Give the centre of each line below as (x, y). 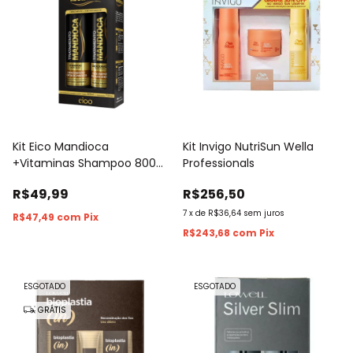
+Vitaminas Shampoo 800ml (91, 163)
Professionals (219, 163)
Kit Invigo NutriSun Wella (248, 146)
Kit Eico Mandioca (61, 146)
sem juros (264, 213)
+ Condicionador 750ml (77, 179)
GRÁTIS (51, 310)
